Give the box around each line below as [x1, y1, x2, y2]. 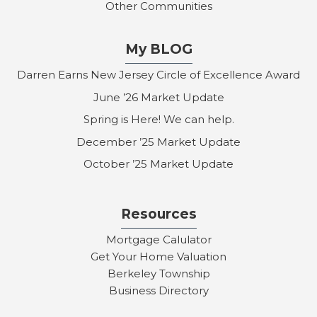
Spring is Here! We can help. [83, 113, 234, 127]
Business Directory [108, 284, 209, 298]
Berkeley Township [107, 267, 210, 281]
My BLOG [125, 41, 192, 58]
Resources [120, 206, 197, 223]
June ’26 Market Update [93, 90, 224, 104]
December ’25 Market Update [76, 134, 241, 149]
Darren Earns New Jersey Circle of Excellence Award [17, 68, 300, 82]
